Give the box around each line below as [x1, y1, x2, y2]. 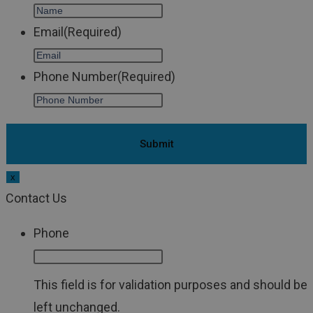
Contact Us [6, 191, 67, 206]
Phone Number [34, 69, 117, 85]
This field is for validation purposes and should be [34, 277, 307, 293]
